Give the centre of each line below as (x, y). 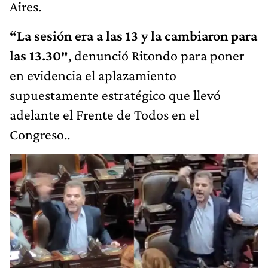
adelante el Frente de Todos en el (104, 114)
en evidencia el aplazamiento (93, 75)
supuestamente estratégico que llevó (115, 95)
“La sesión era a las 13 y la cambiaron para (133, 35)
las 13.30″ (39, 55)
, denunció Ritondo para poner (156, 55)
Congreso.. (40, 134)
